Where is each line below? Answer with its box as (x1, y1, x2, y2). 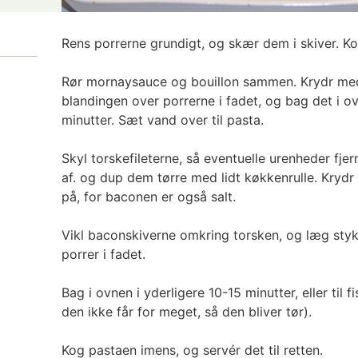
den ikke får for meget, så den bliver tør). (61, 303, 312, 320)
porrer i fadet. (61, 245, 145, 262)
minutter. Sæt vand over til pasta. (61, 111, 264, 128)
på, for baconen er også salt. (61, 188, 236, 205)
